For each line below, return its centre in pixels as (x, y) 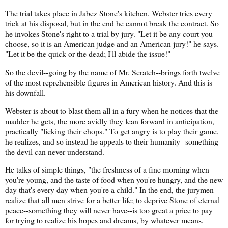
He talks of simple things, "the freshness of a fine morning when (107, 169)
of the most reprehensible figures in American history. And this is (109, 82)
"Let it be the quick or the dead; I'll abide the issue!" (88, 53)
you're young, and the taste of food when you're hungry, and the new (114, 180)
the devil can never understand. (55, 151)
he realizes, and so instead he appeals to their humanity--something (112, 141)
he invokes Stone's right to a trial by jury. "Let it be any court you (109, 33)
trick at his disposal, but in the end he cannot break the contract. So (112, 23)
